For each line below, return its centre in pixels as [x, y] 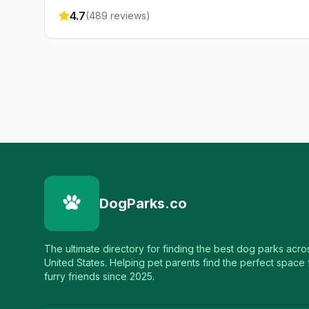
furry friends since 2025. [99, 276]
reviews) [129, 16]
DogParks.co [143, 203]
